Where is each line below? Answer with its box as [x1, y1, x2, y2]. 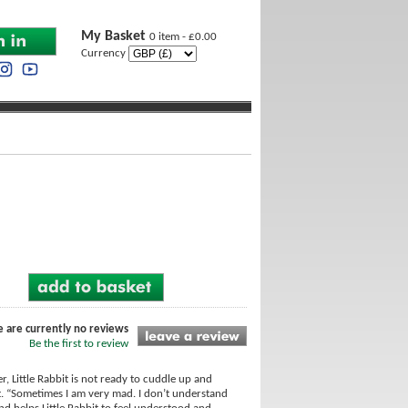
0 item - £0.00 [149, 31, 217, 43]
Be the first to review [29, 338, 128, 350]
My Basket [81, 29, 149, 44]
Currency [81, 47, 128, 59]
